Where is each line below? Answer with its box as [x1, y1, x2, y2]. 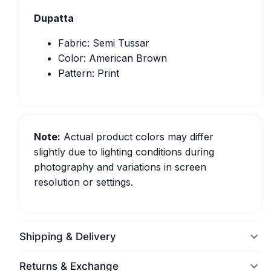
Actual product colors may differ [60, 131, 214, 143]
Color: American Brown [58, 52, 167, 64]
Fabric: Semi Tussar [58, 37, 149, 49]
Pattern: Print [58, 67, 119, 79]
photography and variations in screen [34, 161, 206, 173]
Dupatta [34, 12, 74, 24]
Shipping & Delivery [19, 230, 116, 243]
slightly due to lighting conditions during [34, 146, 214, 158]
